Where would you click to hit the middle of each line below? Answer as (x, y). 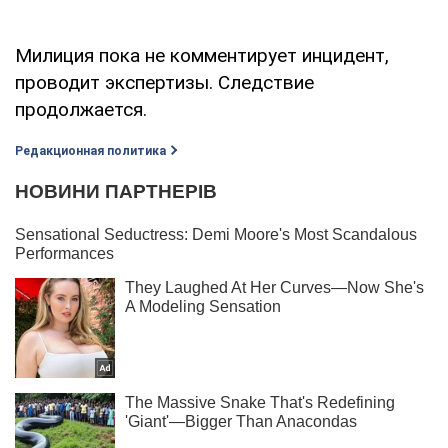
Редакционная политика (90, 150)
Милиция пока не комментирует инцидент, (202, 55)
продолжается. (81, 109)
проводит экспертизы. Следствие (164, 82)
